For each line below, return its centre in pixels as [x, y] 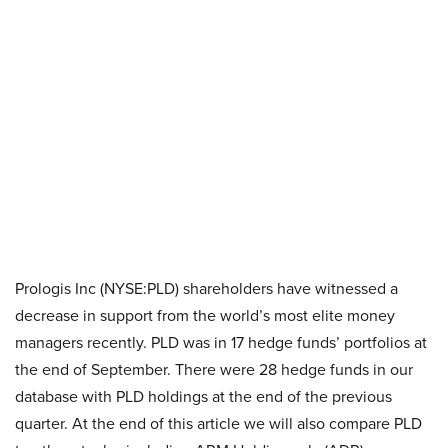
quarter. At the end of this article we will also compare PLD [218, 423]
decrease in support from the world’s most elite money [205, 315]
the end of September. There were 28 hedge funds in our [214, 369]
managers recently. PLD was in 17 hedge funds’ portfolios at [221, 342]
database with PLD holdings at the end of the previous [203, 396]
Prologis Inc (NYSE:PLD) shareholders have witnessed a [206, 288]
